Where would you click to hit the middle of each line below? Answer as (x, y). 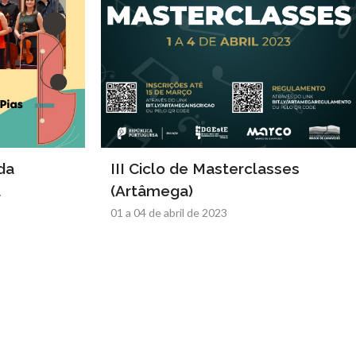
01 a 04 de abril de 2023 (169, 213)
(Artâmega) (152, 191)
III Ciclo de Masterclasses (205, 168)
